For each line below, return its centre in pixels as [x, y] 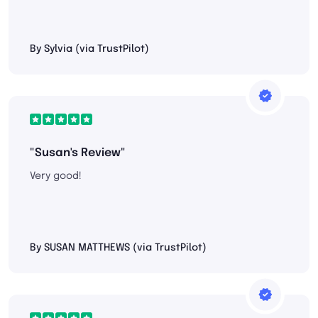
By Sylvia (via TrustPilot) [89, 49]
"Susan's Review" [78, 153]
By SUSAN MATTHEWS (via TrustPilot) [118, 248]
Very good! [56, 176]
